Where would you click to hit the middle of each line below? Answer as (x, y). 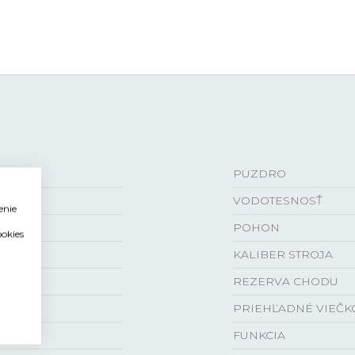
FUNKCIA (259, 335)
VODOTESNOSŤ (278, 200)
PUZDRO (260, 173)
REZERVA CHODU (286, 281)
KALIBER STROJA (283, 254)
